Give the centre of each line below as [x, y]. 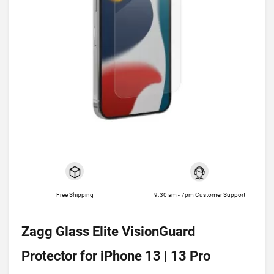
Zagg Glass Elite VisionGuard [108, 231]
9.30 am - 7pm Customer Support [199, 195]
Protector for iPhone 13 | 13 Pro [116, 256]
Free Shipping [75, 195]
